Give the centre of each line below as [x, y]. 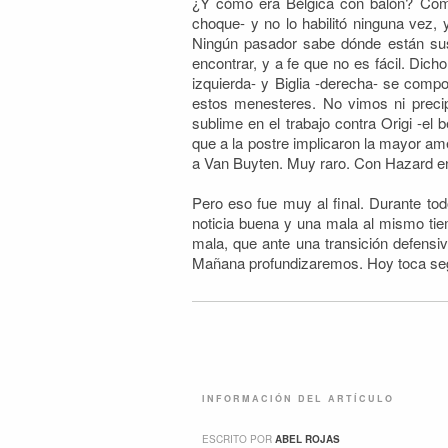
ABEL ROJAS [307, 439]
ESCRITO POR [238, 439]
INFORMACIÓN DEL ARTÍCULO [298, 398]
